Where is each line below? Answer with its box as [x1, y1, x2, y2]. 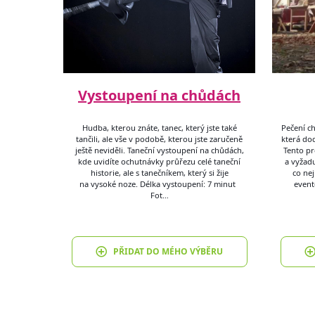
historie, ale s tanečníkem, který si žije [90, 167, 229, 178]
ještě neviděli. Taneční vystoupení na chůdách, [75, 144, 244, 155]
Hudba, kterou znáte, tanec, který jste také [82, 122, 237, 133]
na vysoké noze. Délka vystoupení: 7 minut [79, 178, 240, 189]
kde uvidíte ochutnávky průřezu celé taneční [78, 155, 240, 167]
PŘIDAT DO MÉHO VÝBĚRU [112, 245, 223, 258]
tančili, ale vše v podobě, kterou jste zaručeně [76, 133, 243, 144]
